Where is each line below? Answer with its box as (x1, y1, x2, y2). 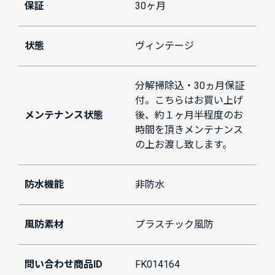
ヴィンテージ (135, 40, 194, 52)
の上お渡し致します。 (135, 139, 232, 151)
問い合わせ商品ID (25, 258, 103, 271)
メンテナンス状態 (25, 109, 103, 122)
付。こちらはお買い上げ (135, 95, 243, 107)
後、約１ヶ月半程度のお (135, 109, 243, 122)
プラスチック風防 (135, 219, 214, 231)
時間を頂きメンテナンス (135, 124, 243, 136)
